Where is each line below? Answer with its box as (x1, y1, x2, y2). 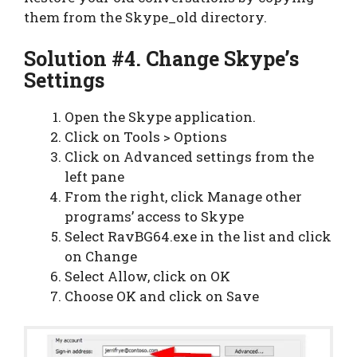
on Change (65, 246, 137, 265)
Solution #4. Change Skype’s (24, 45, 299, 72)
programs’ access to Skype (65, 206, 244, 226)
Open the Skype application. (65, 107, 256, 126)
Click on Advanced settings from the (65, 147, 314, 166)
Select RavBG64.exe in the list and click (65, 226, 331, 245)
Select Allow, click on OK (65, 266, 230, 285)
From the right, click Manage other (65, 186, 302, 206)
